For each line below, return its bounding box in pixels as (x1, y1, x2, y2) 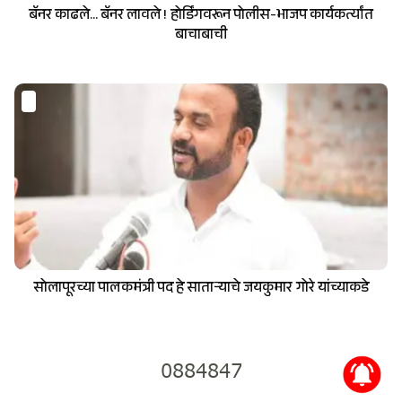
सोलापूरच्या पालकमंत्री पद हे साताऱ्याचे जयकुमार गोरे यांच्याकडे (33, 276, 369, 301)
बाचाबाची (174, 23, 228, 48)
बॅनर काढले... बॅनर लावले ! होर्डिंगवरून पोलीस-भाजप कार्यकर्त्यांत (28, 4, 170, 29)
